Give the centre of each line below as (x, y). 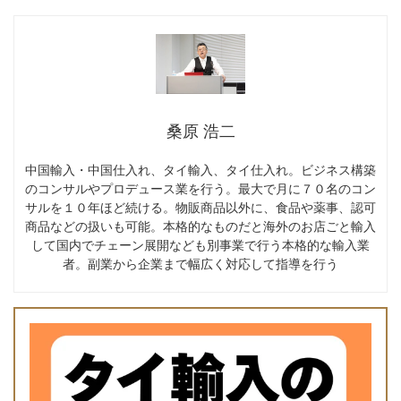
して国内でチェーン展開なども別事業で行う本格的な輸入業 (200, 245)
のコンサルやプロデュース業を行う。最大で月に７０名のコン (200, 188)
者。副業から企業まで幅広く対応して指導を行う (200, 264)
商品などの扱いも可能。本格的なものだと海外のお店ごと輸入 (200, 226)
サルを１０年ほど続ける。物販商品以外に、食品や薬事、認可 (200, 207)
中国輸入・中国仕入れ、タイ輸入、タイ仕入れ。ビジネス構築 (200, 170)
